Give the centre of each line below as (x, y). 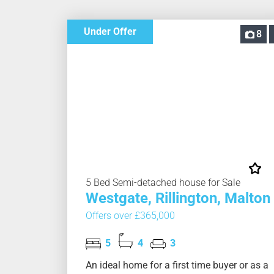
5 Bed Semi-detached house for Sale (163, 183)
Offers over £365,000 (130, 216)
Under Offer (110, 32)
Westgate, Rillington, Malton (178, 198)
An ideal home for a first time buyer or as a (177, 265)
